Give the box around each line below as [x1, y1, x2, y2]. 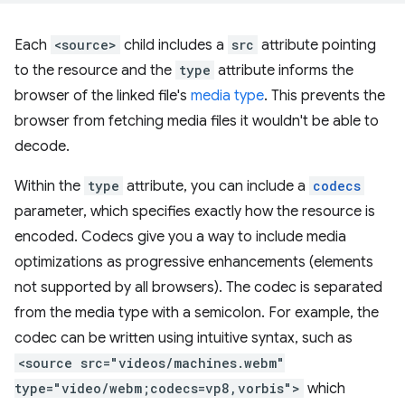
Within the [14, 177, 84, 195]
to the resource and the [14, 61, 175, 80]
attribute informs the [214, 61, 353, 80]
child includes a [120, 36, 228, 54]
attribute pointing [258, 36, 376, 54]
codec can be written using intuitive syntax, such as [14, 329, 353, 347]
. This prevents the [264, 87, 385, 105]
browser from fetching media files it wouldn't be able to [14, 112, 379, 130]
